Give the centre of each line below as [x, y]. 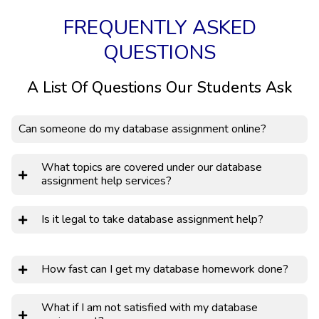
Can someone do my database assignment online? [142, 129]
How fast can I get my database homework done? [165, 269]
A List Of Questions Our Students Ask [159, 87]
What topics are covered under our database [152, 167]
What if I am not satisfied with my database [150, 307]
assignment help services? [106, 181]
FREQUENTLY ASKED [159, 27]
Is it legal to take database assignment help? [152, 219]
